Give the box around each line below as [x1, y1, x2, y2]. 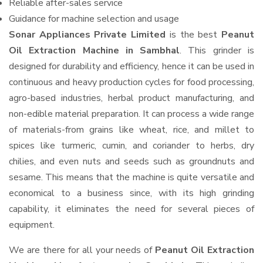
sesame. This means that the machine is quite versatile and [9, 171, 254, 184]
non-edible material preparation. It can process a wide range [9, 107, 254, 120]
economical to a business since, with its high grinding [9, 187, 254, 200]
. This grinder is [180, 44, 255, 57]
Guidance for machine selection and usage [9, 12, 179, 25]
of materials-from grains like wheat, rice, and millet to [9, 123, 254, 136]
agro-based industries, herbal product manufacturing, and [9, 92, 254, 104]
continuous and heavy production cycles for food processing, [9, 76, 254, 89]
